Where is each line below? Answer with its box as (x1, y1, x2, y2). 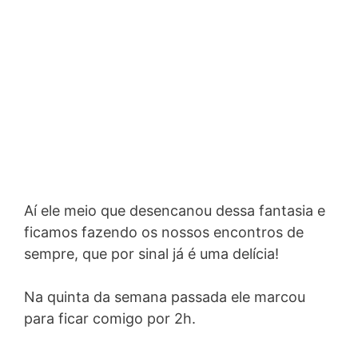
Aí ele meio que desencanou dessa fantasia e (24, 202, 325, 219)
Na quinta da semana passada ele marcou (24, 288, 305, 305)
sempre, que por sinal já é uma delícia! (24, 245, 279, 262)
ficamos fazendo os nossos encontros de (24, 224, 304, 241)
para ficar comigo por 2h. (24, 310, 196, 327)
